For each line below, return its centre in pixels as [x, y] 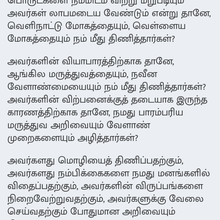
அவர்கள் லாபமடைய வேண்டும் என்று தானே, [109, 14]
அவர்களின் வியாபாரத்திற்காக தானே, [91, 62]
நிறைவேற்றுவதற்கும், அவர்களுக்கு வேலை [106, 199]
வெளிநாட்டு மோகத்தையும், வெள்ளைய [96, 26]
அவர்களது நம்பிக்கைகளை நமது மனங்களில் [109, 174]
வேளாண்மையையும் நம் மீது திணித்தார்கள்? [107, 87]
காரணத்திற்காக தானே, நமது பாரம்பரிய [95, 113]
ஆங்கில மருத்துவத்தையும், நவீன [82, 74]
